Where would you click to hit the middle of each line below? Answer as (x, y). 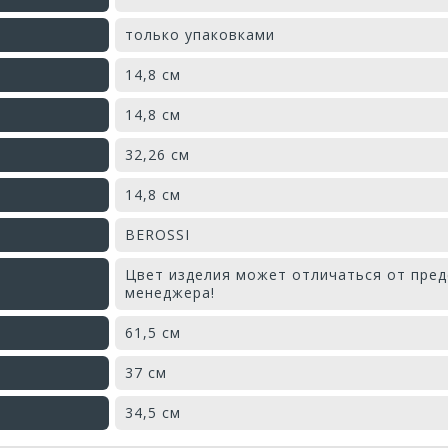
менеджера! (170, 292)
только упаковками (200, 34)
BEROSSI (157, 234)
